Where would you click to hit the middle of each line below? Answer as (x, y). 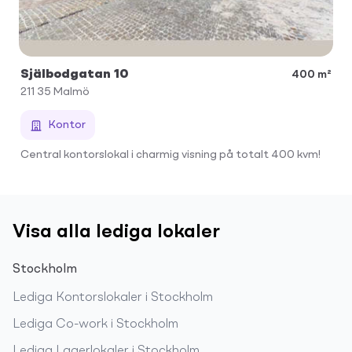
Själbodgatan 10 (75, 74)
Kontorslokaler (99, 297)
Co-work (82, 324)
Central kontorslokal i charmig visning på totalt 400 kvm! (170, 154)
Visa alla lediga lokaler (116, 232)
